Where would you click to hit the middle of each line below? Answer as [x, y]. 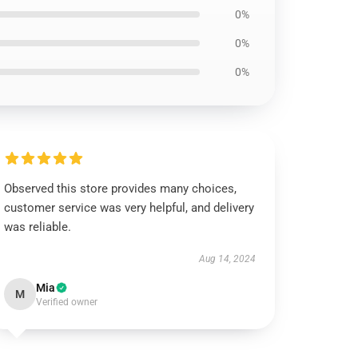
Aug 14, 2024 [227, 259]
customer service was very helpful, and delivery [129, 208]
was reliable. [38, 227]
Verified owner [67, 302]
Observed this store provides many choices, [121, 189]
